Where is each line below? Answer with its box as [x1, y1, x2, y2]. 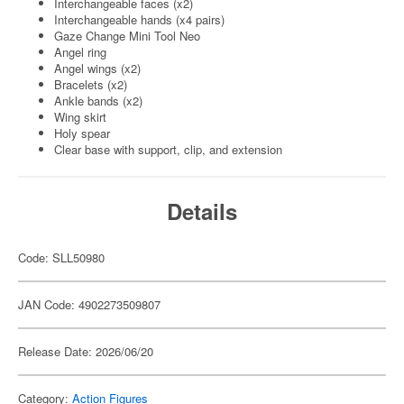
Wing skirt [54, 108, 106, 125]
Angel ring [54, 43, 106, 60]
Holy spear [54, 124, 110, 142]
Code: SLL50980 [18, 249, 105, 266]
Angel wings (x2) [54, 60, 141, 77]
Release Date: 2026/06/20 [18, 343, 153, 360]
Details [167, 196, 237, 226]
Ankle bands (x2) [54, 92, 142, 109]
